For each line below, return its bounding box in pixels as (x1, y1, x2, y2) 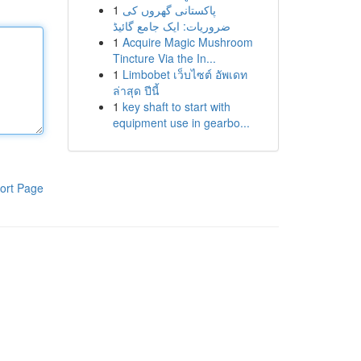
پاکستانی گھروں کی (122, 2, 216, 18)
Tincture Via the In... (112, 50, 216, 66)
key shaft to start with (122, 98, 230, 114)
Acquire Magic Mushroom (122, 34, 253, 50)
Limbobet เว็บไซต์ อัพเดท (122, 66, 247, 82)
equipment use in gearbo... (112, 114, 250, 131)
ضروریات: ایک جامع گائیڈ (112, 18, 230, 34)
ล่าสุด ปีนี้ (112, 82, 160, 98)
